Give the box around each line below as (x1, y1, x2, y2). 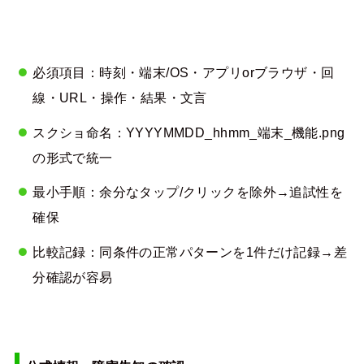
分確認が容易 (32, 269, 113, 284)
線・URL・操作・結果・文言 (32, 90, 207, 106)
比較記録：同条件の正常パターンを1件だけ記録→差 (32, 244, 348, 259)
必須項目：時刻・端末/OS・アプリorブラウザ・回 (32, 65, 335, 80)
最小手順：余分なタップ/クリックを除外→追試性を (32, 184, 344, 200)
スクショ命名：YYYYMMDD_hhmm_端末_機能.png (32, 124, 345, 140)
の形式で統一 (32, 149, 113, 165)
